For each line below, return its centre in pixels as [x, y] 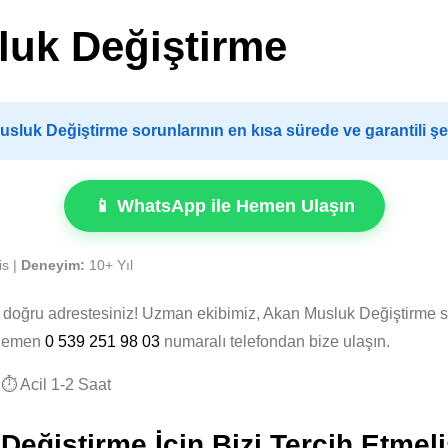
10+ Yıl [109, 265]
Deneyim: [53, 265]
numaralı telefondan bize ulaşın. [275, 341]
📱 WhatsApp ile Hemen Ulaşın [224, 206]
